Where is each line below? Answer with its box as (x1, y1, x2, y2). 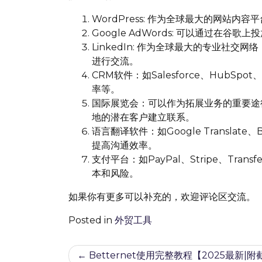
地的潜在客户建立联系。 (92, 112, 195, 123)
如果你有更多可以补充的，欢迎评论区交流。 (68, 191, 256, 202)
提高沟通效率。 (92, 140, 157, 151)
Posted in (68, 215, 115, 226)
